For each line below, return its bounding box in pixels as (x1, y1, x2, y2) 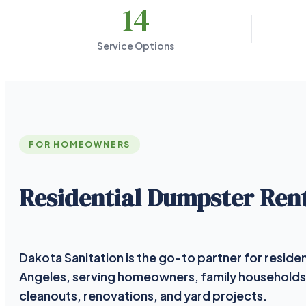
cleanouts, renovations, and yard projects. (18, 287, 267, 303)
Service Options (97, 40, 175, 53)
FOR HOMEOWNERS (28, 139, 131, 150)
